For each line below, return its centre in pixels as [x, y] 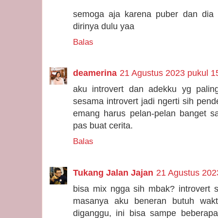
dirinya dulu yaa [104, 27]
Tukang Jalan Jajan [113, 173]
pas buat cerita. [103, 126]
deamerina [95, 73]
